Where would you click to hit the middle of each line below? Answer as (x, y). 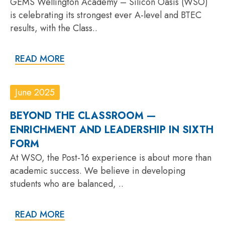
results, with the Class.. (54, 28)
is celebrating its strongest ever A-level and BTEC (106, 15)
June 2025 (35, 92)
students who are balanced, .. (67, 184)
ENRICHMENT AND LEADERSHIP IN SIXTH (112, 130)
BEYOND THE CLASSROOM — (83, 116)
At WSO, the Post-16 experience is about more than (111, 157)
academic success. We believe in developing (98, 171)
